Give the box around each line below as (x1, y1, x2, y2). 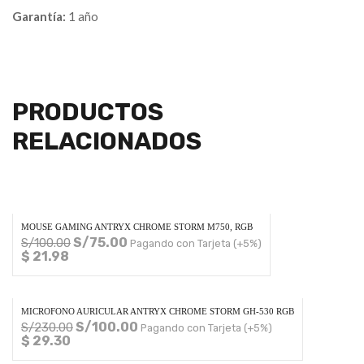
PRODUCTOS (12, 97, 163, 127)
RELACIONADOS (12, 126, 201, 156)
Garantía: (12, 8, 66, 24)
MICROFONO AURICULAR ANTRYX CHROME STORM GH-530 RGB (21, 305, 294, 316)
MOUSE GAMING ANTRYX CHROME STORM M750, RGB (21, 221, 253, 232)
